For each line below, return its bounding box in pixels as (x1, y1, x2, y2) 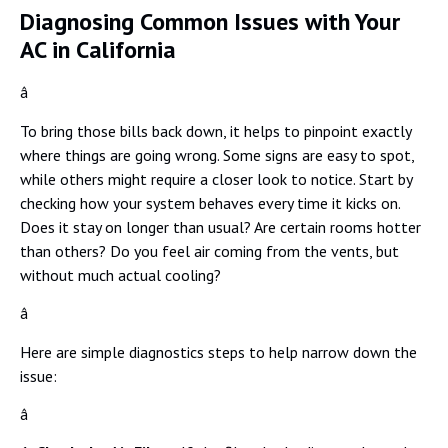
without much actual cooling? (20, 264, 221, 285)
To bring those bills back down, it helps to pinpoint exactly (20, 120, 411, 141)
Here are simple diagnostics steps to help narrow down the (20, 341, 417, 362)
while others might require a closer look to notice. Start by (20, 168, 412, 189)
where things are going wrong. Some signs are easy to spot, (20, 144, 414, 165)
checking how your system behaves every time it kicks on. (20, 192, 400, 213)
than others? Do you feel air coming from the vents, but (20, 240, 399, 261)
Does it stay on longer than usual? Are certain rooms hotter (20, 216, 421, 237)
